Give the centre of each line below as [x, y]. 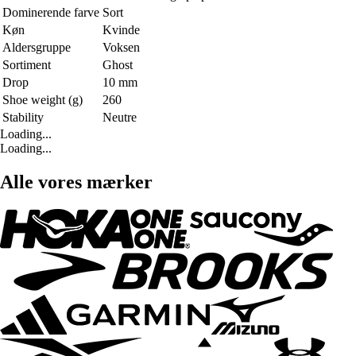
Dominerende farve [51, 13]
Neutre [120, 118]
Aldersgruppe [37, 48]
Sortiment [27, 65]
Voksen [121, 48]
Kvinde [121, 30]
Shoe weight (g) [43, 100]
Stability [23, 118]
